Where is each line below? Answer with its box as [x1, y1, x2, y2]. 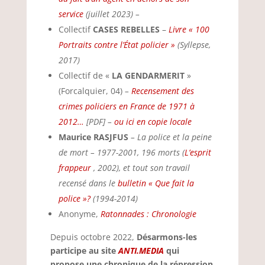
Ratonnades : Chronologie [100, 208, 196, 219]
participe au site [50, 245, 118, 256]
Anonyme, [58, 208, 101, 219]
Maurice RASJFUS [58, 131, 128, 143]
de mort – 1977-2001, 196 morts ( [58, 147, 185, 158]
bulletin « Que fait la [117, 177, 194, 189]
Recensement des [131, 85, 194, 96]
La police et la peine [137, 131, 212, 143]
